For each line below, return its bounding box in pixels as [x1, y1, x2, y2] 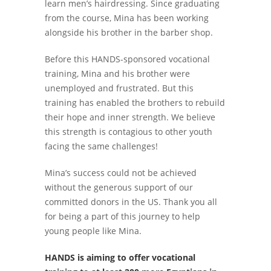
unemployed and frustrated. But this [45, 82, 194, 94]
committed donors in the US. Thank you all [45, 196, 217, 207]
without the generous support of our [45, 181, 193, 193]
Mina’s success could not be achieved [45, 167, 197, 178]
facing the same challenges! [45, 140, 158, 152]
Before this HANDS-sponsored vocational [45, 53, 210, 65]
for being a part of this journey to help [45, 211, 200, 222]
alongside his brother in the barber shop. [45, 27, 213, 38]
